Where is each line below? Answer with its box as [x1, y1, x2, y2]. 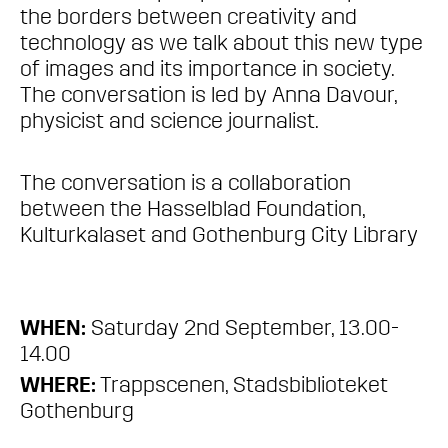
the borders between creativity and [20, 3, 357, 30]
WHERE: [20, 371, 96, 398]
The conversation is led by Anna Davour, [20, 81, 397, 108]
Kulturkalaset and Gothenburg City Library [20, 221, 418, 248]
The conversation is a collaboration [20, 169, 351, 196]
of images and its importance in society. [20, 55, 394, 82]
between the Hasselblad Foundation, [20, 195, 365, 222]
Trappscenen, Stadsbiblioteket [96, 371, 388, 398]
